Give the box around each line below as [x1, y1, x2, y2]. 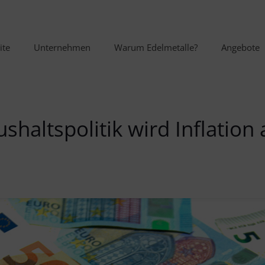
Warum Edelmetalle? [114, 41, 198, 53]
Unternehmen [34, 41, 91, 53]
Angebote [221, 41, 260, 53]
